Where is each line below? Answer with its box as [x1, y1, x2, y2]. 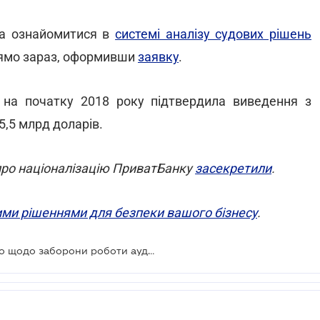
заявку [138, 49, 179, 64]
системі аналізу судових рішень [115, 26, 312, 41]
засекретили [195, 161, 271, 176]
